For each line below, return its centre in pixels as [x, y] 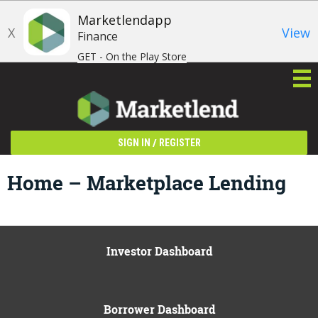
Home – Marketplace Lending [147, 183]
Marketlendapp [125, 20]
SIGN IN [134, 143]
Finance [98, 36]
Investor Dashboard [159, 251]
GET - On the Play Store [132, 56]
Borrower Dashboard [159, 309]
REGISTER [180, 143]
